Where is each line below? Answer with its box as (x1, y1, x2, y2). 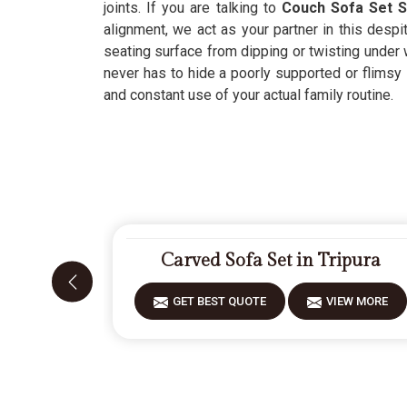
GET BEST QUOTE (173, 294, 267, 308)
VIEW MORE (326, 294, 389, 308)
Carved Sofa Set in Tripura (161, 250, 382, 272)
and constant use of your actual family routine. (104, 86, 393, 104)
